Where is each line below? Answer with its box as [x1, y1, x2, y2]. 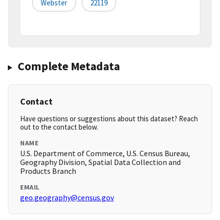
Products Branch [20, 166, 76, 176]
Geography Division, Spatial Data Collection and [20, 157, 181, 167]
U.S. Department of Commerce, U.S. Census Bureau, [20, 148, 190, 159]
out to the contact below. [20, 122, 98, 132]
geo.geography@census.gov [20, 192, 114, 203]
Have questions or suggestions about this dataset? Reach [20, 114, 198, 124]
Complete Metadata [17, 58, 120, 74]
